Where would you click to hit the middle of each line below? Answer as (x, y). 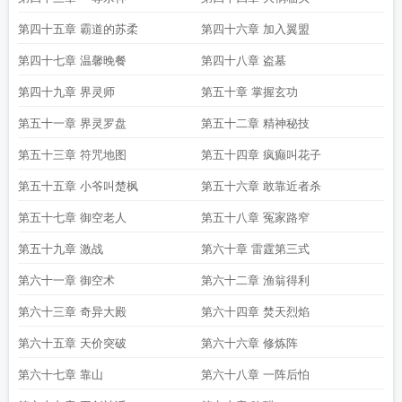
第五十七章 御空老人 (72, 218)
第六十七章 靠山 (61, 375)
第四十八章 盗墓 (244, 61)
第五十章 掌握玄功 (249, 92)
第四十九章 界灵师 (66, 92)
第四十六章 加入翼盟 (255, 29)
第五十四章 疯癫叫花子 (261, 155)
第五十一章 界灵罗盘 (72, 123)
